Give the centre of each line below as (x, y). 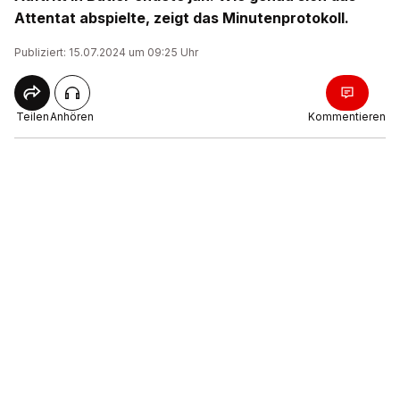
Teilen (32, 117)
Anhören (72, 117)
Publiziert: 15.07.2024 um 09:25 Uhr (106, 52)
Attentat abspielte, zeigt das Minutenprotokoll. (182, 18)
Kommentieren (347, 117)
